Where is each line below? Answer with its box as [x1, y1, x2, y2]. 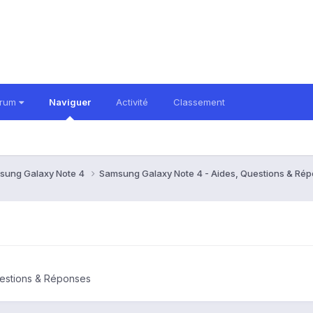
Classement [173, 96, 225, 108]
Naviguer [49, 96, 91, 108]
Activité [116, 96, 148, 108]
